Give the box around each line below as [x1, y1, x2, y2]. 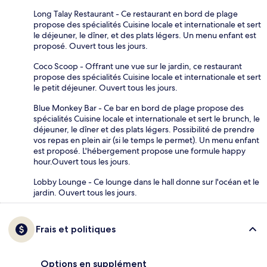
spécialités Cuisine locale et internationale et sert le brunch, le [33, 113, 260, 124]
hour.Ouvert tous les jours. [33, 156, 131, 167]
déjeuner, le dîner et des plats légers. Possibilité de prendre [33, 123, 254, 135]
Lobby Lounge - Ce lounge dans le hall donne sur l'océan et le [33, 176, 259, 187]
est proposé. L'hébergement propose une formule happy [33, 145, 246, 156]
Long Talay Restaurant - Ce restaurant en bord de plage [33, 8, 238, 19]
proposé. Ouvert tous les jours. [33, 40, 148, 51]
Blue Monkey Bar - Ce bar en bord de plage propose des [33, 102, 244, 113]
